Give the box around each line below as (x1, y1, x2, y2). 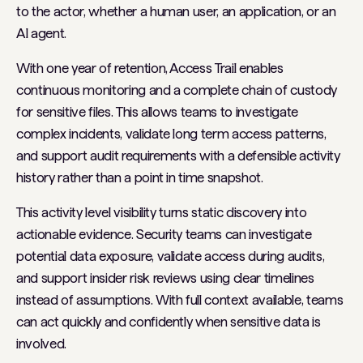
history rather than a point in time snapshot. (16, 169, 263, 186)
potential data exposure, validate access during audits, (16, 247, 325, 264)
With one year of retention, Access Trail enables (16, 59, 284, 76)
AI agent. (16, 24, 66, 41)
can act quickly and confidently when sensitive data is (16, 313, 321, 330)
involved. (16, 335, 66, 352)
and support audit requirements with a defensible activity (16, 147, 340, 164)
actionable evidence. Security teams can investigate (16, 225, 312, 242)
